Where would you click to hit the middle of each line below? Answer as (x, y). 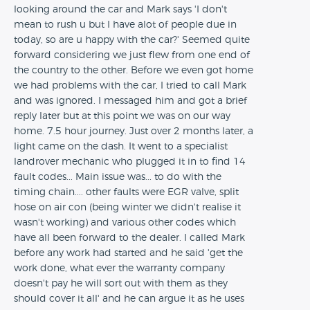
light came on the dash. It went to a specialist (121, 147)
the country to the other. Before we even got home (134, 71)
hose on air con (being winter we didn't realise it (127, 208)
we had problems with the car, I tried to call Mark (130, 86)
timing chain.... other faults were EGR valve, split (126, 192)
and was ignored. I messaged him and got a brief (130, 101)
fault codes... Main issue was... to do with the (118, 177)
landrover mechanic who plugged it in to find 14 (130, 162)
